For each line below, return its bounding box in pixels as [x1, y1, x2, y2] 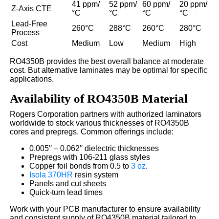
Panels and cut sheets [29, 179, 106, 188]
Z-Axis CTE [11, 4, 52, 13]
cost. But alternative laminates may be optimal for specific [10, 66, 207, 74]
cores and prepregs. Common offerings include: [10, 127, 174, 136]
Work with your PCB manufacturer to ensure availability [10, 204, 200, 213]
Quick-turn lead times [29, 188, 103, 197]
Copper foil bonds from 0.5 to [29, 161, 131, 170]
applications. [10, 74, 54, 83]
